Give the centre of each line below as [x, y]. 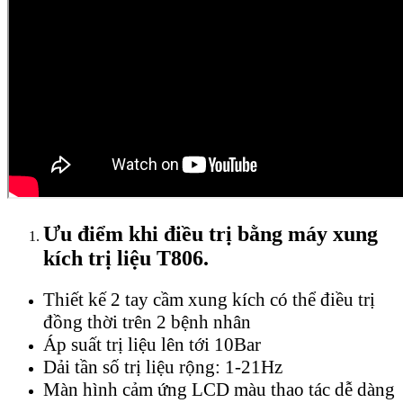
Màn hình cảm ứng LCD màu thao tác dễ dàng [219, 389]
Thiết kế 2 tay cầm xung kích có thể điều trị [209, 299]
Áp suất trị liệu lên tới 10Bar [152, 344]
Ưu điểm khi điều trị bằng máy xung [210, 233]
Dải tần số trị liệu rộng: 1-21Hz [163, 367]
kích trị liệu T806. [126, 258]
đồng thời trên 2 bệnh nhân [147, 322]
